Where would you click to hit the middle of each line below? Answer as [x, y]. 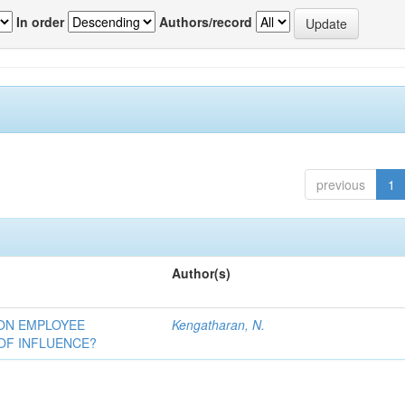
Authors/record [206, 21]
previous [340, 184]
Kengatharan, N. [219, 325]
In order [40, 21]
